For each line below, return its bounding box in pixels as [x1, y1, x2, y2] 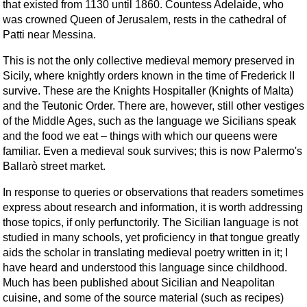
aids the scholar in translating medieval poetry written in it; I [3, 246, 288, 258]
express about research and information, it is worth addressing [3, 201, 303, 213]
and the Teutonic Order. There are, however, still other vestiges [3, 99, 304, 112]
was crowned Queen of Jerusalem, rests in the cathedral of [3, 13, 286, 25]
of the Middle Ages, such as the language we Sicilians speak [3, 114, 296, 127]
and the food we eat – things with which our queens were [3, 130, 278, 142]
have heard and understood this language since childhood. [3, 261, 287, 273]
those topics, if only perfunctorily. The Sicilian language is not [3, 216, 298, 228]
